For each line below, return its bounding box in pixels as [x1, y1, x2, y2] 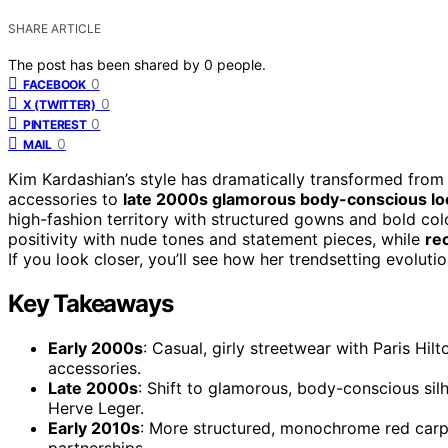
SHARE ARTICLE [8, 20, 101, 36]
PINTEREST [23, 116, 87, 132]
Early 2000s [48, 337, 143, 358]
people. [217, 55, 266, 73]
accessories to [8, 188, 123, 209]
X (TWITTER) [23, 96, 96, 112]
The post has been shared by [8, 55, 204, 73]
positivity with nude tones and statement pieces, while [8, 228, 425, 249]
